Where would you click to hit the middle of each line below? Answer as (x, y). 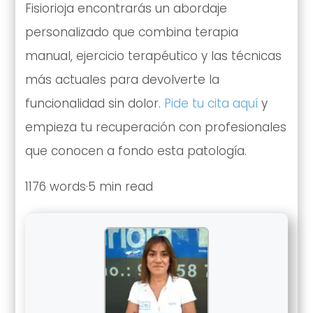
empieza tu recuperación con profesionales (155, 128)
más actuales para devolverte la (122, 80)
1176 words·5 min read (89, 187)
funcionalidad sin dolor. (94, 104)
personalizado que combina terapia (131, 32)
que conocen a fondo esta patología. (136, 151)
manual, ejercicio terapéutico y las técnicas (153, 56)
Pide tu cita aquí (211, 104)
